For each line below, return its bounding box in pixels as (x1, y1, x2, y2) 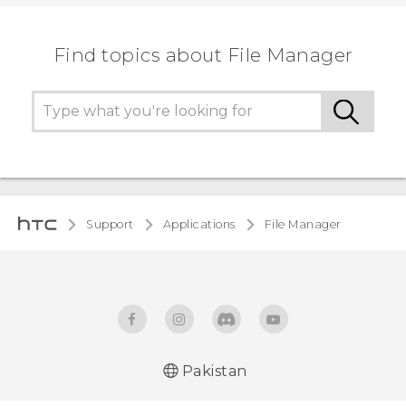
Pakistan (181, 362, 247, 381)
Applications (162, 217, 236, 231)
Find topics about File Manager (53, 43, 353, 67)
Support (86, 217, 134, 231)
